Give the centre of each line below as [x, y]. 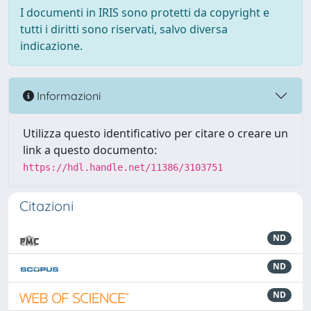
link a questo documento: [90, 150]
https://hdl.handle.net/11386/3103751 [123, 167]
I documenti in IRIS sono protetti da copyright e [145, 12]
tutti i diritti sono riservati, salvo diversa [124, 29]
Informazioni [67, 95]
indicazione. [51, 46]
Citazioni [47, 206]
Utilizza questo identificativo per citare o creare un [155, 133]
